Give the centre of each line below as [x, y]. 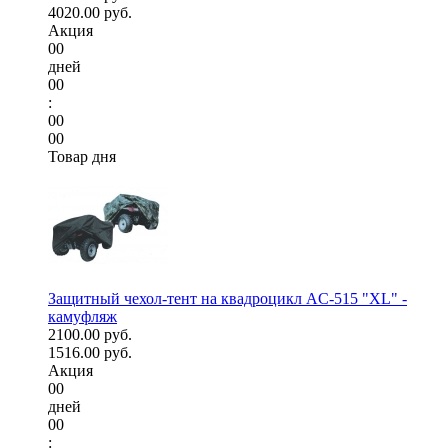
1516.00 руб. [90, 353]
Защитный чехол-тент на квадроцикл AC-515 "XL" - [227, 299]
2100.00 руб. [90, 335]
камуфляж [82, 317]
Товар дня [82, 157]
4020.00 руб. [90, 13]
